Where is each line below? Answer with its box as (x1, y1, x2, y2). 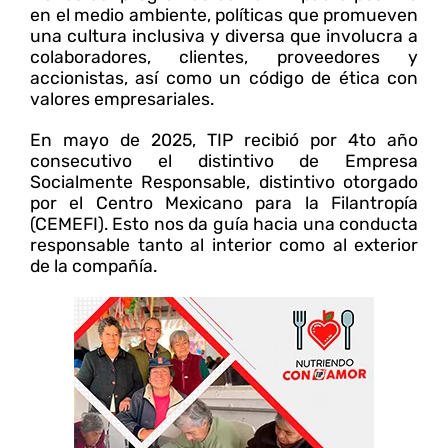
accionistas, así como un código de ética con (30, 67, 418, 88)
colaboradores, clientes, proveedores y (30, 46, 418, 67)
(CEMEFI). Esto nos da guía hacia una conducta (30, 213, 418, 234)
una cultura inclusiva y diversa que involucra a (30, 25, 418, 46)
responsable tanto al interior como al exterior (30, 234, 418, 255)
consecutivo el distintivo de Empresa (30, 150, 418, 171)
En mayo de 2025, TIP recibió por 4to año (30, 129, 418, 150)
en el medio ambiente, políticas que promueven (30, 4, 418, 25)
